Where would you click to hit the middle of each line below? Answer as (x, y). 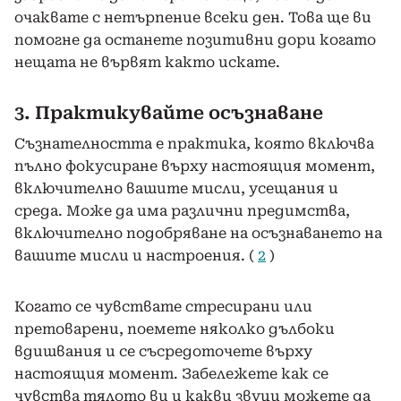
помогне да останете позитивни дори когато (195, 39)
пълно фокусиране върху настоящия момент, (195, 166)
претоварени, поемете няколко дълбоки (175, 328)
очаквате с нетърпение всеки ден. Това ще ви (193, 17)
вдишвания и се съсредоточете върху (163, 351)
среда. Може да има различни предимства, (182, 210)
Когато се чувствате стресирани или (163, 306)
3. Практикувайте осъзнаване (169, 112)
